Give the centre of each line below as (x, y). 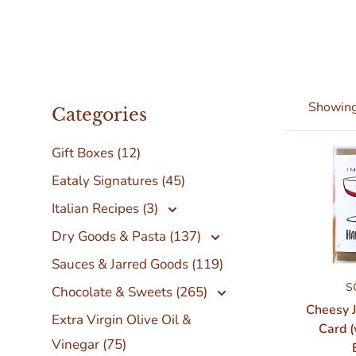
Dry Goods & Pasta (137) (128, 236)
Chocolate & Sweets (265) (131, 292)
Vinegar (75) (89, 344)
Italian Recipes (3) (152, 209)
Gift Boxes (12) (96, 153)
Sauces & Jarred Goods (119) (137, 264)
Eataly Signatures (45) (118, 181)
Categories (99, 115)
